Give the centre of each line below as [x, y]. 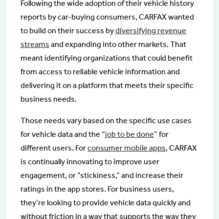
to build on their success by [68, 31]
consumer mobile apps [127, 148]
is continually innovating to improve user [90, 162]
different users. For [54, 148]
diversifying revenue [151, 31]
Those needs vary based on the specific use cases [106, 121]
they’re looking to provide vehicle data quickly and [106, 203]
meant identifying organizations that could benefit [107, 58]
